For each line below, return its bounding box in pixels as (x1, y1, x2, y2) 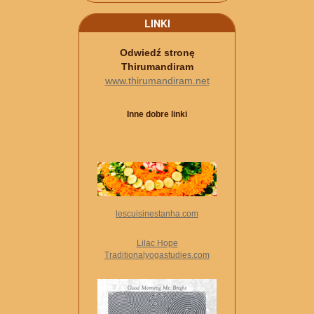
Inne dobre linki (127, 109, 187, 119)
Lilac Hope (136, 238, 178, 248)
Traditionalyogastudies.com (104, 250, 210, 260)
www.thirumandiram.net (104, 75, 210, 86)
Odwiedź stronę (119, 47, 195, 58)
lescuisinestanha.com (116, 209, 198, 219)
